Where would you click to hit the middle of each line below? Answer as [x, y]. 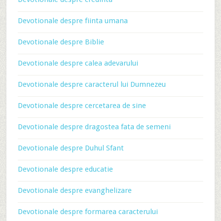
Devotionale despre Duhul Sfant [71, 148]
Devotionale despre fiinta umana [73, 21]
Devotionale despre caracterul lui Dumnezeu [92, 84]
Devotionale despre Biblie [61, 42]
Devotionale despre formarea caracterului [88, 212]
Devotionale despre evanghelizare [74, 190]
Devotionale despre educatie [65, 169]
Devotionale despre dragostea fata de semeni [94, 127]
